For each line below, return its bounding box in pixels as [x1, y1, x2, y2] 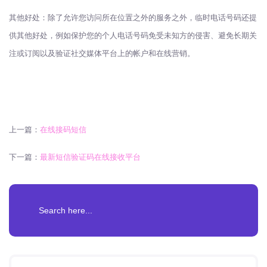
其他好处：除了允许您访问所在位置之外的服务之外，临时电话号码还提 [9, 13, 257, 22]
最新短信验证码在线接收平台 [40, 153, 141, 162]
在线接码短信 [40, 125, 86, 134]
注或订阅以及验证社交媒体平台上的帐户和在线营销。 [9, 49, 195, 58]
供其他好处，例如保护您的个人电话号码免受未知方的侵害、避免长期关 [9, 31, 257, 40]
